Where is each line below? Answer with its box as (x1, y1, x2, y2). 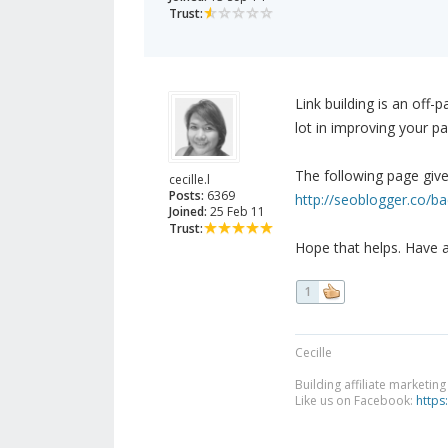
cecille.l (169, 171, 210, 189)
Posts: (169, 187, 204, 205)
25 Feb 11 (207, 203, 265, 221)
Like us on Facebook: (294, 392, 416, 410)
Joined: (169, 203, 207, 221)
